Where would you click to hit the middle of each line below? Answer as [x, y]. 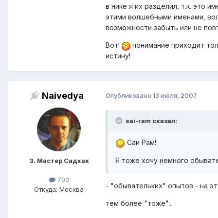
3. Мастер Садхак [59, 161]
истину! [118, 56]
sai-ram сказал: [151, 121]
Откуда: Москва [59, 189]
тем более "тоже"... [139, 203]
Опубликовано [129, 96]
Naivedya [63, 96]
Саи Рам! [141, 143]
